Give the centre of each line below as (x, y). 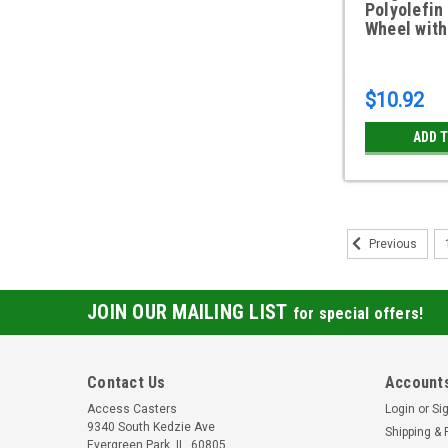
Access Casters (132, 409)
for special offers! (358, 314)
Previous (392, 244)
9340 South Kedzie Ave (151, 427)
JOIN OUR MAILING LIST (190, 312)
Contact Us (126, 383)
